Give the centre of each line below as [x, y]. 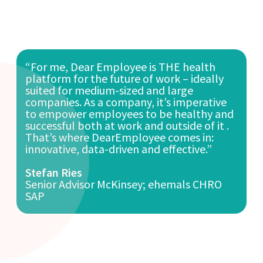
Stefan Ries [54, 173]
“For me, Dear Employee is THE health [121, 67]
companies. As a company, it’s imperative [126, 102]
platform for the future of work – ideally [125, 79]
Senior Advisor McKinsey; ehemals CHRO [124, 184]
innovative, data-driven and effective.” [119, 149]
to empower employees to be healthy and [130, 114]
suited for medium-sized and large [109, 90]
